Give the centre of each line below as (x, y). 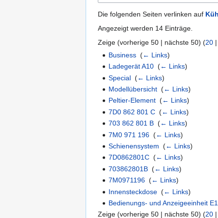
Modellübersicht (133, 89)
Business (123, 55)
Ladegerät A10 (131, 66)
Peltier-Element (132, 100)
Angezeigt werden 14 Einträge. (145, 28)
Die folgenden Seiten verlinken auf (152, 14)
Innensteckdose (133, 191)
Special (120, 78)
